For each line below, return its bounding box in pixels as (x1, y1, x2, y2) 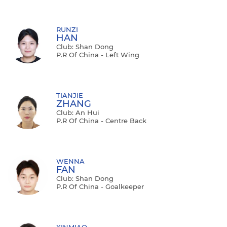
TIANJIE (56, 91, 83, 99)
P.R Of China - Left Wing (56, 50, 139, 59)
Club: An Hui (56, 108, 99, 117)
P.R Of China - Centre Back (56, 116, 146, 125)
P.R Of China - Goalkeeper (56, 182, 144, 191)
